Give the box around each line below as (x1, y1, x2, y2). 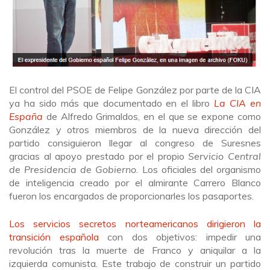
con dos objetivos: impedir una (98, 230, 261, 243)
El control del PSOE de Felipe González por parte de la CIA (9, 83, 261, 96)
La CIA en (214, 96, 262, 109)
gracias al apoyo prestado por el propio (9, 149, 189, 162)
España (9, 110, 43, 122)
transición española (9, 230, 99, 243)
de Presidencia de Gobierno (9, 163, 137, 175)
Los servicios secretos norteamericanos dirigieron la (9, 217, 261, 230)
